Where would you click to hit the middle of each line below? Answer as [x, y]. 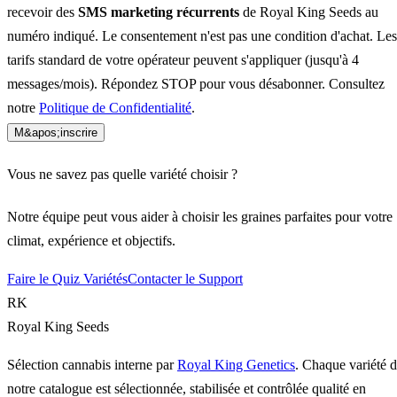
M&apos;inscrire [56, 132]
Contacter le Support [185, 279]
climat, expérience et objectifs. [91, 241]
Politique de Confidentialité [115, 107]
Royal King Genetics [236, 365]
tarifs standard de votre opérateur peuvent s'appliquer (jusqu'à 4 [183, 59]
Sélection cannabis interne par [92, 365]
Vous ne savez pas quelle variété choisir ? [122, 175]
